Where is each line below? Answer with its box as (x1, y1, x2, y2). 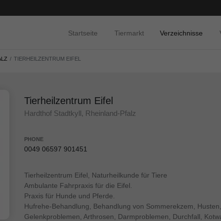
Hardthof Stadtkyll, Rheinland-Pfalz (24, 109, 136, 118)
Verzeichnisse (160, 29, 203, 37)
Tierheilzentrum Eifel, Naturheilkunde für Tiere (24, 171, 167, 180)
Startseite (68, 29, 98, 37)
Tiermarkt (114, 29, 144, 37)
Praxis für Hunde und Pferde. (24, 192, 115, 200)
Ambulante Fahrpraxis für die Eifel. (24, 182, 132, 190)
